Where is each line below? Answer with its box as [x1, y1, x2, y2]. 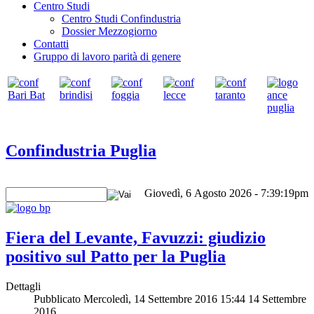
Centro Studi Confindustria [62, 13, 181, 25]
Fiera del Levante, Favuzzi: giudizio [6, 228, 266, 247]
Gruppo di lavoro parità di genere [34, 50, 181, 62]
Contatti [34, 38, 69, 50]
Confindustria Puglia [6, 141, 156, 160]
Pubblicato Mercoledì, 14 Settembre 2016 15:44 [34, 292, 245, 305]
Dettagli [6, 280, 41, 292]
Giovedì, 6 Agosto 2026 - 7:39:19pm [144, 186, 308, 199]
